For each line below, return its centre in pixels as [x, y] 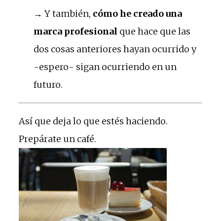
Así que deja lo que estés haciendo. [93, 121]
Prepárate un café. [57, 139]
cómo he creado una [137, 13]
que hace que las [154, 31]
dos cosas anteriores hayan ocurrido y [115, 49]
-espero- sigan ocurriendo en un [105, 67]
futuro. [48, 84]
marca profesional [75, 31]
